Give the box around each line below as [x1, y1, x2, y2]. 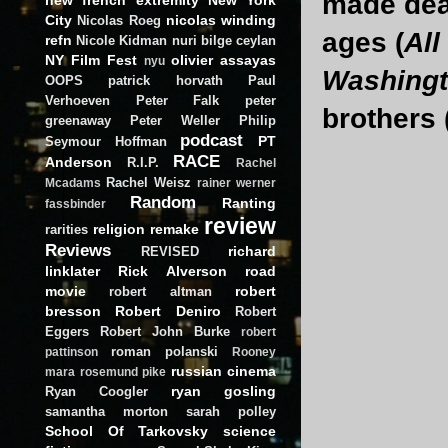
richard [228, 242, 276, 259]
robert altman [109, 283, 212, 299]
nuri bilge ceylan [171, 32, 277, 48]
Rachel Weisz [106, 174, 191, 190]
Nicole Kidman [76, 32, 168, 48]
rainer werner [197, 176, 276, 189]
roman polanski [111, 343, 218, 359]
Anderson [45, 153, 112, 170]
